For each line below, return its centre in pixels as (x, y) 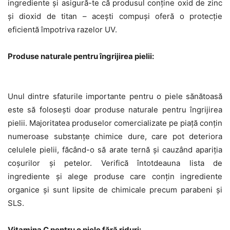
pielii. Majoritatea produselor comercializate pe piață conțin (115, 123)
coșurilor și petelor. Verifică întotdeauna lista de (115, 163)
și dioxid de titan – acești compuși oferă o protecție (115, 16)
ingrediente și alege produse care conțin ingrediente (115, 176)
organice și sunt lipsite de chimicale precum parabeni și (115, 189)
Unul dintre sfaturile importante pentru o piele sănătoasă (115, 96)
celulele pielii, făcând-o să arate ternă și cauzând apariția (115, 149)
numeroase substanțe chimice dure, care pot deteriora (115, 136)
